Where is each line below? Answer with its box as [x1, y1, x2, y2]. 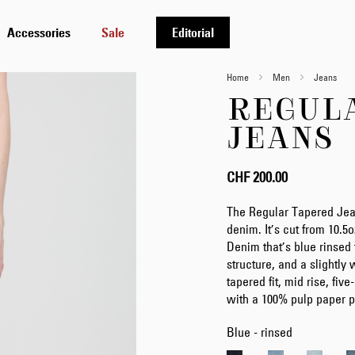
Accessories [6, 24, 71, 40]
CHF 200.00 [226, 169, 288, 186]
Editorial [171, 24, 214, 40]
